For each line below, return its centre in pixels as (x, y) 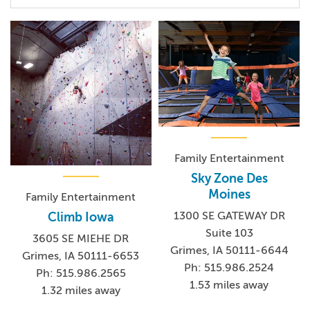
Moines (229, 194)
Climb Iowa (81, 217)
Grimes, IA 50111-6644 (229, 250)
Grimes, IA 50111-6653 (81, 256)
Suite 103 (229, 233)
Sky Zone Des (229, 178)
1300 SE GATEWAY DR (229, 216)
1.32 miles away (81, 290)
